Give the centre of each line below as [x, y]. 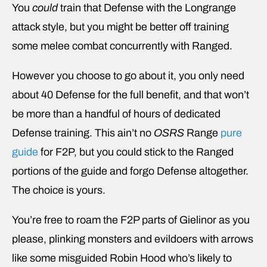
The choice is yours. [59, 190]
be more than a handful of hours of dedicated [116, 114]
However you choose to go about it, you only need [128, 75]
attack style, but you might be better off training [120, 27]
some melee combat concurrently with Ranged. [123, 46]
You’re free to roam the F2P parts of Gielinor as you [131, 220]
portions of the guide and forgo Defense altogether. [130, 171]
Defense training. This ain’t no [83, 133]
